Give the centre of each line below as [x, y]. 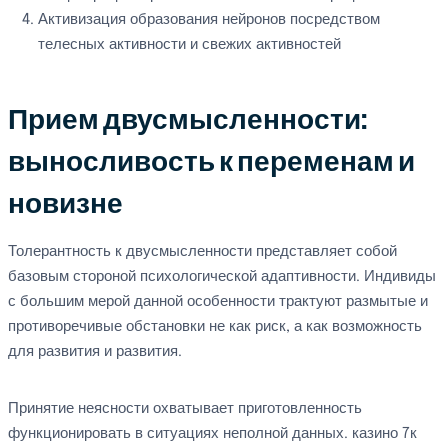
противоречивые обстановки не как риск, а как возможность [215, 327]
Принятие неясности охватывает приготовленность [185, 409]
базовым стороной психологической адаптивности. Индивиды [222, 277]
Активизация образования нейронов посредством [209, 20]
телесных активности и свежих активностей [189, 45]
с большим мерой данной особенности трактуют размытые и [218, 302]
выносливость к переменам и [211, 162]
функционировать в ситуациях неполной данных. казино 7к [212, 434]
